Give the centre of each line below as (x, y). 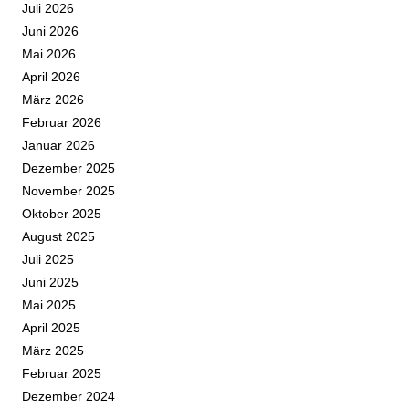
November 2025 (68, 191)
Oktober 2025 (62, 214)
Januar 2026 (58, 146)
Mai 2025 (49, 305)
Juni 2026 (50, 31)
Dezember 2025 (68, 168)
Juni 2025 (50, 283)
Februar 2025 (62, 374)
